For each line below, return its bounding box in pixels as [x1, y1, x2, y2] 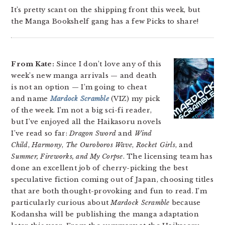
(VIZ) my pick [108, 94, 160, 103]
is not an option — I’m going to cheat [11, 83, 147, 91]
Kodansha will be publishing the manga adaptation [11, 210, 199, 218]
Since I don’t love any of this [54, 60, 162, 68]
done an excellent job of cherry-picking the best [11, 164, 188, 172]
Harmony [32, 141, 62, 149]
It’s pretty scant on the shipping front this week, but [11, 6, 200, 14]
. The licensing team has [123, 152, 212, 161]
